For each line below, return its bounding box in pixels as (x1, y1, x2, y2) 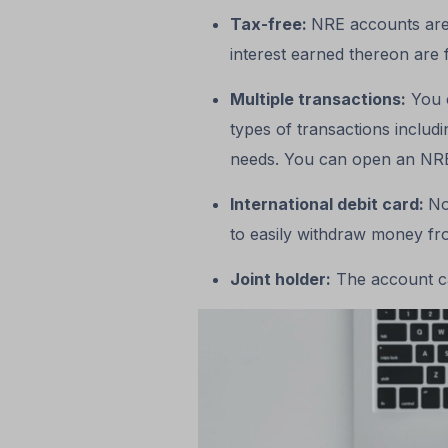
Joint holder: (229, 269, 331, 290)
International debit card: (229, 194, 428, 215)
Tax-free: (229, 14, 311, 35)
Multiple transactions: (229, 89, 406, 110)
